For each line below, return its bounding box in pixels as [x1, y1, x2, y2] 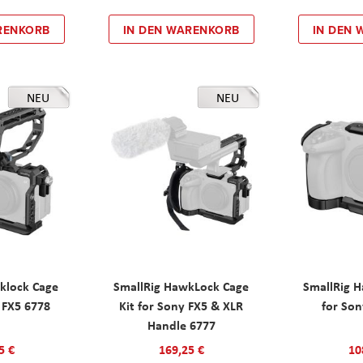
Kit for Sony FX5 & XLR [119, 297, 244, 315]
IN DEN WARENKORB [122, 21, 240, 38]
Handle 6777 [147, 316, 216, 335]
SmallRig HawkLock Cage [113, 277, 250, 296]
